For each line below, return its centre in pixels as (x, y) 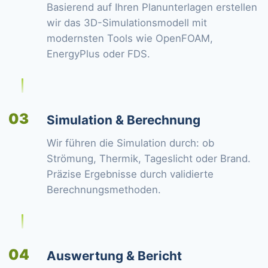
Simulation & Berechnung (124, 120)
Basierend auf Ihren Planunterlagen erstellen (152, 7)
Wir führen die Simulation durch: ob (130, 143)
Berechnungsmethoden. (104, 190)
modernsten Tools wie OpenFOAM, (130, 38)
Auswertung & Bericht (114, 256)
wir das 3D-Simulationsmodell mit (127, 23)
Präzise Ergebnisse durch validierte (130, 174)
